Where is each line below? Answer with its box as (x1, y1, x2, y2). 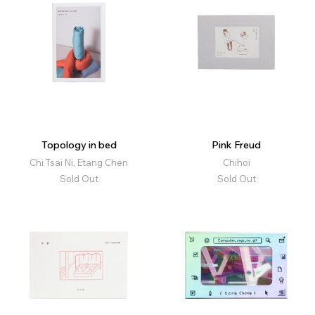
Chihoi (222, 157, 250, 169)
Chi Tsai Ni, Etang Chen (30, 157, 128, 169)
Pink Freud (212, 139, 261, 152)
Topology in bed (41, 139, 117, 152)
